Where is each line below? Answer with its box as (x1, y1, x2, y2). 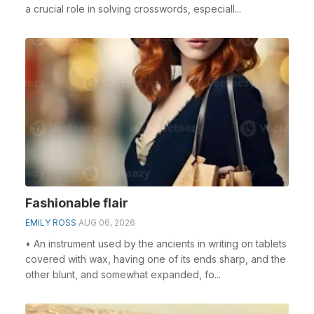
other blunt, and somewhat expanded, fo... (25, 268, 221, 280)
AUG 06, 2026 (78, 217, 135, 228)
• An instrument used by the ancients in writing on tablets (25, 237, 287, 250)
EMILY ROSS (25, 217, 76, 228)
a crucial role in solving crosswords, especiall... (25, 3, 241, 15)
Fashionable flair (25, 195, 128, 210)
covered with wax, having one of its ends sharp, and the (25, 252, 286, 265)
